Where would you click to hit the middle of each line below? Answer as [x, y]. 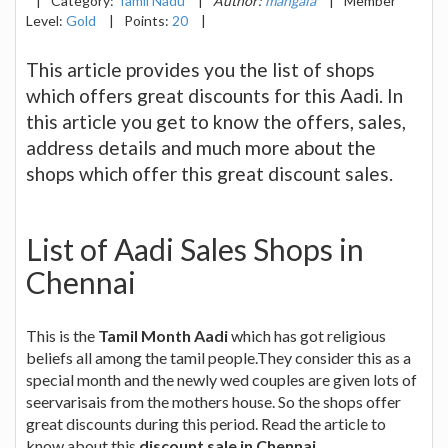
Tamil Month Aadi [163, 335]
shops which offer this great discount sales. [209, 173]
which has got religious [307, 335]
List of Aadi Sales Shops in [195, 248]
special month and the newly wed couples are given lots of [221, 379]
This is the [62, 335]
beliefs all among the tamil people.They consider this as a [218, 357]
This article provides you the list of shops [200, 69]
